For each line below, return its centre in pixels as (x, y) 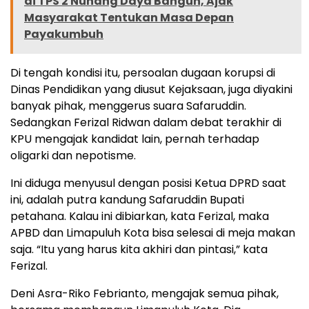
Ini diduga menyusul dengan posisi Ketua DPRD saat (148, 183)
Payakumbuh (64, 34)
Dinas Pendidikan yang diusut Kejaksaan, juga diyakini (151, 89)
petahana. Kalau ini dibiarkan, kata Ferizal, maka (140, 216)
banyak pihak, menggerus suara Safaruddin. (128, 106)
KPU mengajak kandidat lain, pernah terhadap (135, 139)
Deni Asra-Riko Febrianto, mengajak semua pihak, (144, 293)
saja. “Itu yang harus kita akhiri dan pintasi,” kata (139, 249)
